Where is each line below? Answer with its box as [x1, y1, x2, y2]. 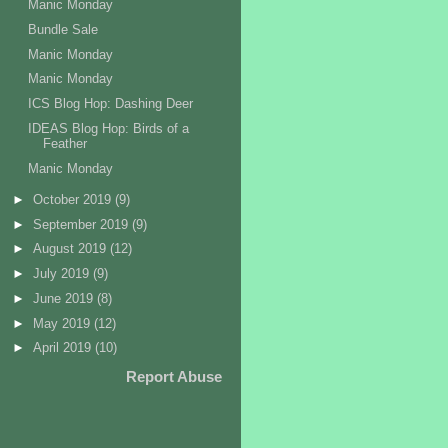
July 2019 [32, 266, 93, 282]
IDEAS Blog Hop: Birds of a [28, 120, 190, 136]
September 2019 [32, 216, 132, 232]
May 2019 [32, 315, 94, 331]
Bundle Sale [28, 21, 99, 37]
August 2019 [32, 241, 110, 257]
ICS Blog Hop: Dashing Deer [28, 96, 194, 112]
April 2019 [32, 340, 95, 356]
